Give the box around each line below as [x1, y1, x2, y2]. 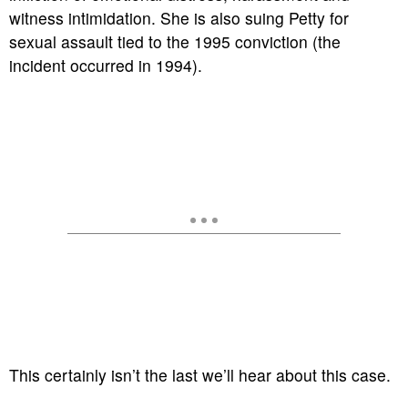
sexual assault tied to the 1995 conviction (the [9, 30, 341, 54]
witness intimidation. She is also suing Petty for [9, 6, 349, 30]
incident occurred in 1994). [9, 54, 202, 77]
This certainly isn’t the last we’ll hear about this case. [9, 363, 391, 387]
